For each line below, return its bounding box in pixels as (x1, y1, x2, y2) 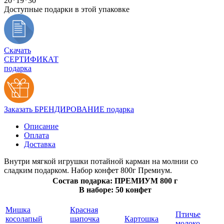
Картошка (124, 214, 158, 223)
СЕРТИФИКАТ (4, 54, 58, 63)
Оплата (24, 130, 49, 139)
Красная (70, 205, 98, 214)
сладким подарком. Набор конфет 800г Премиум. (4, 165, 172, 174)
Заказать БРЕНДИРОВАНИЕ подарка (4, 104, 134, 113)
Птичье (175, 209, 200, 218)
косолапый (5, 214, 42, 223)
